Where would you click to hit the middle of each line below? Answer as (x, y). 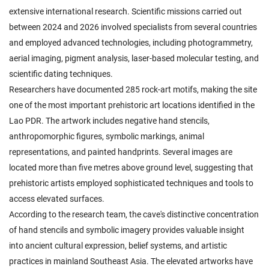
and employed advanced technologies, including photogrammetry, (131, 43)
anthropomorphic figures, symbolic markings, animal (107, 136)
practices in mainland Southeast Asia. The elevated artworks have (131, 261)
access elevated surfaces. (57, 199)
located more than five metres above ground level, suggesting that (131, 168)
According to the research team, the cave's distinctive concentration (134, 214)
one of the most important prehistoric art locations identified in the (132, 105)
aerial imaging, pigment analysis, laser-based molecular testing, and (134, 58)
